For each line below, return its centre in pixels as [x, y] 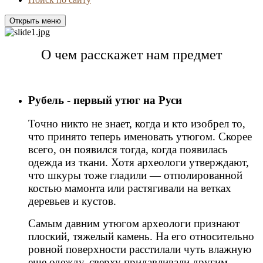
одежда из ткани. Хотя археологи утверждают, [139, 163]
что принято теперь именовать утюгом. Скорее [140, 137]
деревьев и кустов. [72, 201]
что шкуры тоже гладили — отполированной [135, 176]
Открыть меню [35, 21]
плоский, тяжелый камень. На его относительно [141, 237]
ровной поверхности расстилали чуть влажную [140, 249]
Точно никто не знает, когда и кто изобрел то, [137, 124]
